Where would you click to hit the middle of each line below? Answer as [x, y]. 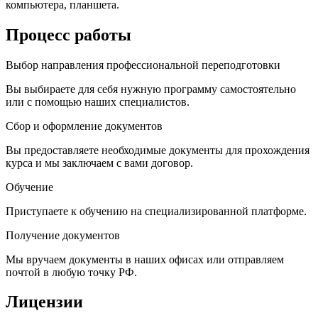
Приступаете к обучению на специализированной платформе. [156, 211]
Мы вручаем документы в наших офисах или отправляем [145, 259]
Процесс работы [68, 34]
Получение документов [63, 235]
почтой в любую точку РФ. [71, 272]
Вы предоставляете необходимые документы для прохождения [158, 150]
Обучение [29, 187]
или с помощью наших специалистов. [98, 102]
